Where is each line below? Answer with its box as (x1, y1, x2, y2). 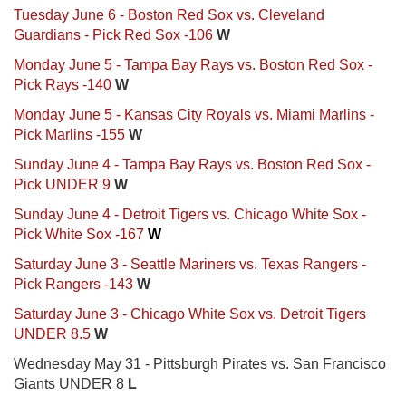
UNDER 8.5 (14, 325, 91, 342)
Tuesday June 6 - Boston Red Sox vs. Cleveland (14, 6, 324, 23)
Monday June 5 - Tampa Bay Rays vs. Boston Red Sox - (14, 56, 372, 72)
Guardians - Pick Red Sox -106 (14, 26, 213, 43)
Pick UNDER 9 (14, 176, 111, 192)
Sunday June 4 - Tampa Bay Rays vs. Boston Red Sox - (14, 156, 371, 172)
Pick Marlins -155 (14, 126, 125, 142)
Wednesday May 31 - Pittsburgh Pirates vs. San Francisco (14, 355, 386, 372)
